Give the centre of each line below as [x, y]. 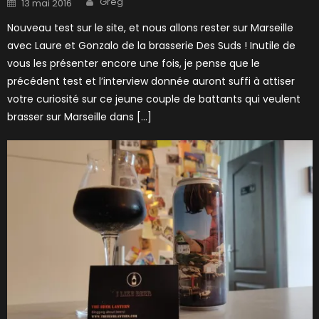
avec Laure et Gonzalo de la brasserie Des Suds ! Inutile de [152, 45]
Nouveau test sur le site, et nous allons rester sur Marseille [151, 27]
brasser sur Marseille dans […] [80, 116]
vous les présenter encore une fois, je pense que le [134, 63]
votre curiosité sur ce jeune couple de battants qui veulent [154, 99]
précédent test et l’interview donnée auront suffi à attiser [151, 81]
